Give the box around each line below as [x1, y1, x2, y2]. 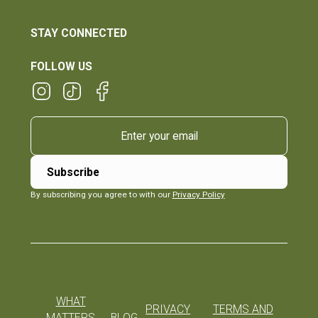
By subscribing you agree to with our [30, 189, 172, 199]
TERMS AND [212, 302, 273, 317]
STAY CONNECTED [30, 26, 127, 40]
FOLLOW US [30, 59, 92, 73]
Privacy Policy [172, 189, 225, 199]
